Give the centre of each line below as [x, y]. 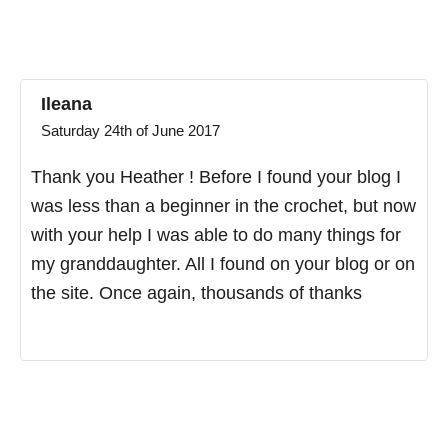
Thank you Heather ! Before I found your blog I [216, 176]
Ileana [66, 103]
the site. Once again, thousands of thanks [196, 292]
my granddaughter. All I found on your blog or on [223, 263]
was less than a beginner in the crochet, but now [223, 205]
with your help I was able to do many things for [216, 234]
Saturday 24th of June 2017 [130, 130]
